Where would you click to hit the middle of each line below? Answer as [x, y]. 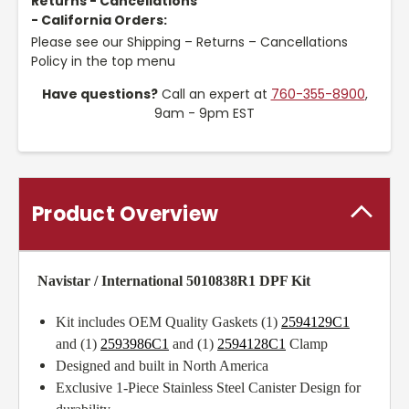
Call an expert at [214, 94]
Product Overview [125, 215]
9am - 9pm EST [204, 114]
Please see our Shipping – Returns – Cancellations [189, 42]
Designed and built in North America [162, 366]
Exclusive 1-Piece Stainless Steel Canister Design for [208, 388]
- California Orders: [99, 21]
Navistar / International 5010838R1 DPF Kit [174, 281]
